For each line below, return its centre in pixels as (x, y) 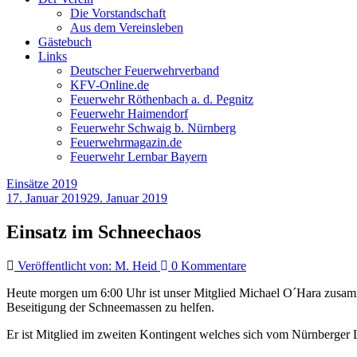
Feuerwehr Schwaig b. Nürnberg (153, 128)
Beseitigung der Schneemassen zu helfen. (110, 307)
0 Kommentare (207, 265)
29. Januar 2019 (127, 198)
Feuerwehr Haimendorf (129, 114)
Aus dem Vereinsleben (127, 27)
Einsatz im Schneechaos (104, 231)
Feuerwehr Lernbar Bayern (139, 157)
